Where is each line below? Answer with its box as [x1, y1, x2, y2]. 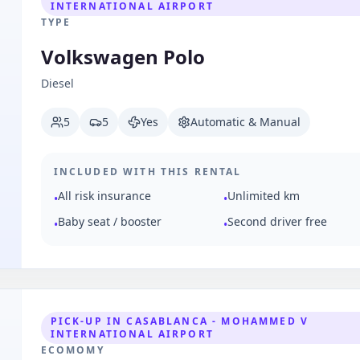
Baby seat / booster [57, 214, 162, 229]
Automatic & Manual [190, 114, 301, 129]
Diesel [40, 76, 74, 91]
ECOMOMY [40, 343, 104, 357]
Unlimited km [227, 188, 301, 203]
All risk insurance [57, 188, 151, 203]
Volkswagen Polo [40, 43, 205, 70]
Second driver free [227, 214, 328, 229]
